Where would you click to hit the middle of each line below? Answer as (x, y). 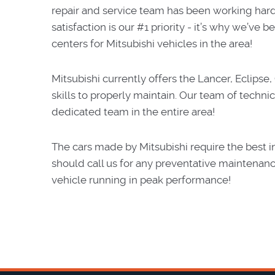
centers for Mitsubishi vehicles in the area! (152, 44)
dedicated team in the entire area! (133, 112)
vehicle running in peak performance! (141, 180)
